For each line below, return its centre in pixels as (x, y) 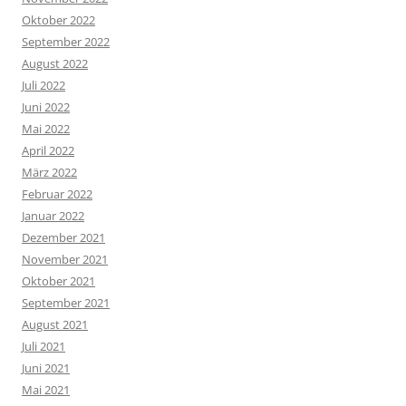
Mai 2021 (46, 389)
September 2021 (66, 302)
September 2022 (66, 41)
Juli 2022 (43, 85)
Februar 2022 (57, 193)
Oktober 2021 (58, 280)
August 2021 (55, 324)
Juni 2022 (46, 106)
